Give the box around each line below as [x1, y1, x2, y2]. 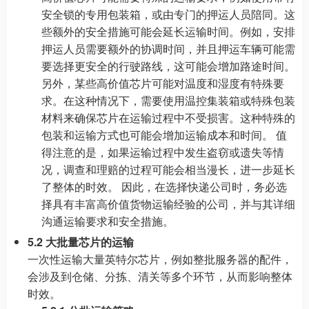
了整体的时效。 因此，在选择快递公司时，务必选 [41, 179, 287, 195]
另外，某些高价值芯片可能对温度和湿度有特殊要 [41, 75, 284, 91]
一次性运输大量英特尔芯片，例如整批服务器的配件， [28, 251, 292, 267]
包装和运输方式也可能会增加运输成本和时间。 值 [41, 127, 287, 143]
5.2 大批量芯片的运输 [28, 234, 134, 250]
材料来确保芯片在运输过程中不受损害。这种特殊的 [41, 110, 295, 126]
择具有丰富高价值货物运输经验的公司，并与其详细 [41, 196, 295, 212]
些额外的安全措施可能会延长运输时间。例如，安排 [41, 23, 295, 39]
